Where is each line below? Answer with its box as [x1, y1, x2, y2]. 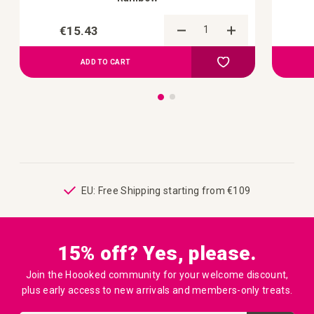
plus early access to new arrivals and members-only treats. [21, 285, 293, 296]
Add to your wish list [228, 56, 312, 67]
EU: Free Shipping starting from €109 [81, 184, 251, 196]
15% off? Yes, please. [57, 242, 257, 266]
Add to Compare [241, 50, 309, 61]
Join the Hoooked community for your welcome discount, [25, 269, 289, 281]
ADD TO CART [80, 58, 131, 67]
